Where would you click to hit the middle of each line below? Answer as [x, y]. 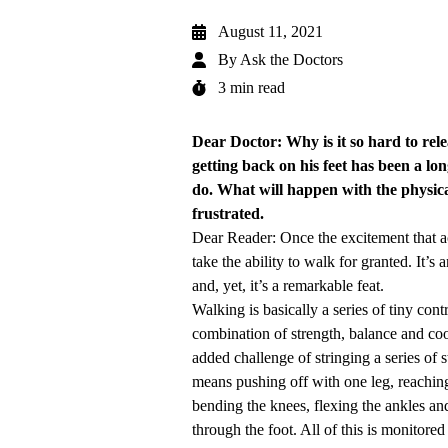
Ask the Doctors [291, 60]
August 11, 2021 [270, 32]
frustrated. [228, 214]
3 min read [251, 88]
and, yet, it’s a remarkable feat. [288, 286]
